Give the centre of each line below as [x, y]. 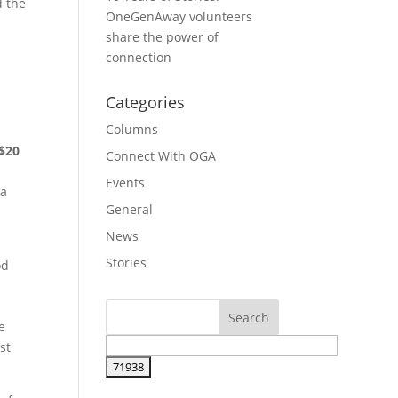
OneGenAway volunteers [179, 16]
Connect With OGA [161, 156]
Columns [132, 129]
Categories [146, 102]
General [130, 209]
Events [126, 183]
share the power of [163, 37]
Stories [127, 263]
